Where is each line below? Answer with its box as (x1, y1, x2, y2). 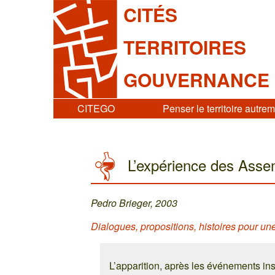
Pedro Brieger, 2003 (91, 195, 178, 210)
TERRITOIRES (123, 33, 246, 60)
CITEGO (77, 101, 115, 115)
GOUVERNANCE (123, 66, 269, 93)
